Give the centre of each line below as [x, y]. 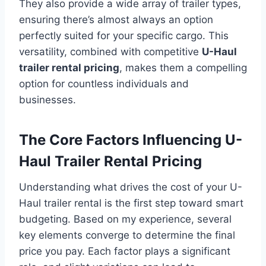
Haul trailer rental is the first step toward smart [131, 203]
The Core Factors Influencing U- [131, 140]
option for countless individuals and [104, 83]
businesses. [47, 99]
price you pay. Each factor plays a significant [125, 251]
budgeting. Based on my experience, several [125, 219]
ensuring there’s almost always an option [116, 19]
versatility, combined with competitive [110, 51]
